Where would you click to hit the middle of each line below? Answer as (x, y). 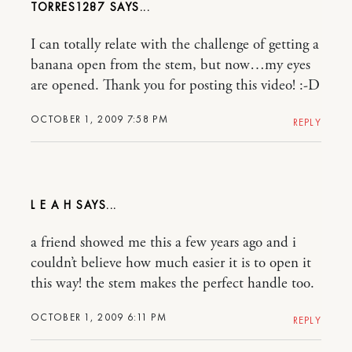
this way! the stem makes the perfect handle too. (172, 284)
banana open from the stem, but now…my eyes (170, 65)
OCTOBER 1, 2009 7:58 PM (99, 119)
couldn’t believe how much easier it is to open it (171, 263)
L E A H (51, 205)
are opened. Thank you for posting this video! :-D (175, 86)
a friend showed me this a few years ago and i (163, 243)
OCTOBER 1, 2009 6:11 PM (99, 317)
